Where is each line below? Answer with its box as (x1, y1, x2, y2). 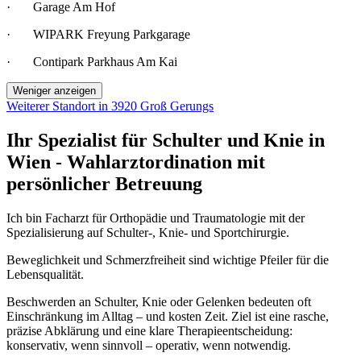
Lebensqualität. (6, 268, 84, 282)
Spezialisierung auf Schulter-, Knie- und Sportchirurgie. (6, 226, 289, 240)
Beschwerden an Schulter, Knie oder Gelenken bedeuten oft (6, 295, 311, 309)
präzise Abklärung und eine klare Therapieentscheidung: (6, 324, 293, 338)
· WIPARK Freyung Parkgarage (6, 27, 190, 42)
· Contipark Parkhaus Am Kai (6, 55, 177, 69)
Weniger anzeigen (13, 85, 96, 98)
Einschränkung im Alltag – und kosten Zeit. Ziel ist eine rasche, (6, 309, 329, 324)
